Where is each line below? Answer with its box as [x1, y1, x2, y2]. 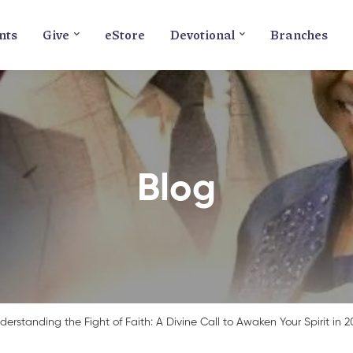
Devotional [170, 25, 235, 44]
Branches [270, 25, 328, 44]
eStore [105, 25, 145, 44]
